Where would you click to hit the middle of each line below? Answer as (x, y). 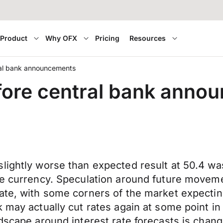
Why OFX (61, 38)
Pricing (108, 38)
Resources (148, 38)
